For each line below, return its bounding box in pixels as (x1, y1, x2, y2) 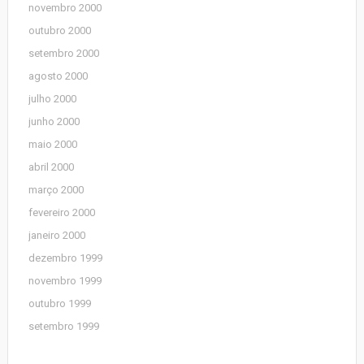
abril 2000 (28, 161, 74, 173)
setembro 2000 (28, 47, 99, 59)
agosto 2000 (28, 70, 88, 82)
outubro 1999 (28, 297, 91, 310)
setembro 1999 (28, 320, 99, 332)
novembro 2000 (28, 2, 102, 14)
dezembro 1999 (28, 252, 102, 264)
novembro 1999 (28, 275, 102, 287)
